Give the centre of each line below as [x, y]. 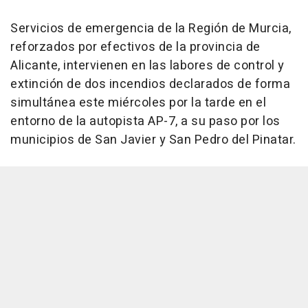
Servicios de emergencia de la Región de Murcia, [151, 29]
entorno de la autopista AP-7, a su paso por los [145, 122]
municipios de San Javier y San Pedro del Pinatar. [153, 140]
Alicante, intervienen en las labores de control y [147, 66]
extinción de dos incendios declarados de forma [150, 85]
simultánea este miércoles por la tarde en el [138, 103]
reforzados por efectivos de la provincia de [135, 47]
